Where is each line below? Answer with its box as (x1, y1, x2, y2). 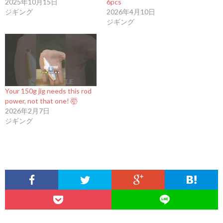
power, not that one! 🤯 (5, 97, 78, 106)
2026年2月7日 (5, 107, 50, 115)
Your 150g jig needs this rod (5, 87, 92, 96)
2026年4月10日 (107, 7, 155, 16)
